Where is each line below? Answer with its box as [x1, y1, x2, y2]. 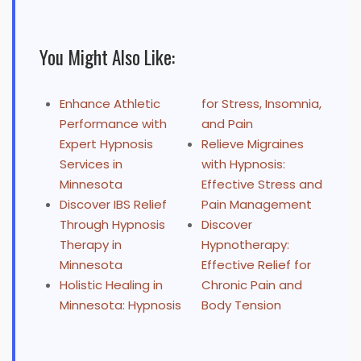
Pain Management [201, 196, 312, 214]
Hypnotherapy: [201, 236, 289, 254]
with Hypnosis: [201, 156, 285, 173]
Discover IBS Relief [60, 196, 167, 214]
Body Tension [201, 297, 281, 314]
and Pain [201, 115, 253, 133]
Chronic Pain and [201, 276, 302, 294]
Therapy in [60, 236, 122, 254]
